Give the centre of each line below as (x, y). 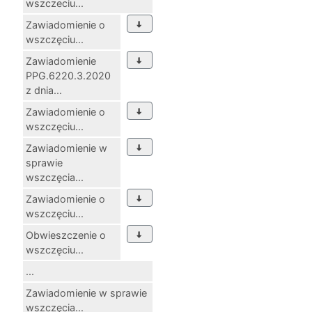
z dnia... (44, 90)
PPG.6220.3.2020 (68, 75)
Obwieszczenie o (66, 235)
